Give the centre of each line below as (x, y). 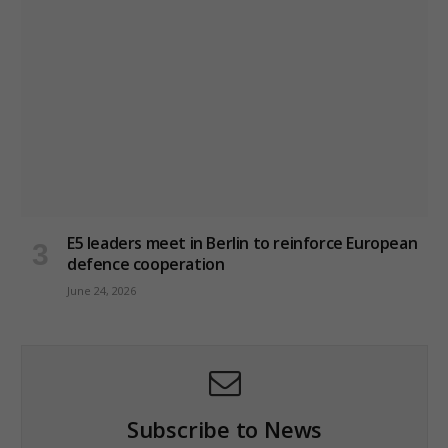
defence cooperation (146, 264)
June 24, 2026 (101, 291)
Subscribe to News (224, 429)
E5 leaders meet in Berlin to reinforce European (242, 243)
